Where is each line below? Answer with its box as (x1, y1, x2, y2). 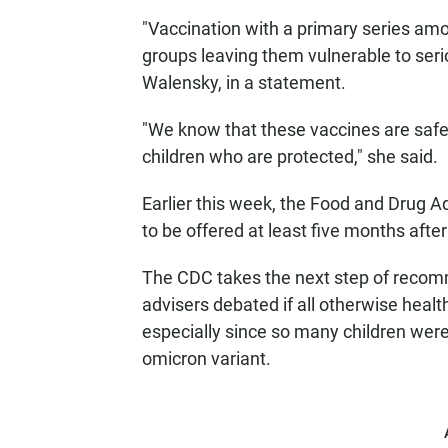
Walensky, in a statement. (142, 72, 346, 93)
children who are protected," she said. (142, 146, 438, 167)
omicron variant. (142, 348, 271, 369)
